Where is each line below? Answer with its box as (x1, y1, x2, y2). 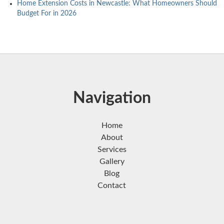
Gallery (99, 157, 124, 165)
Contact (97, 181, 126, 189)
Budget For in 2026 (16, 9, 76, 17)
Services (97, 145, 126, 153)
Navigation (72, 89, 151, 106)
